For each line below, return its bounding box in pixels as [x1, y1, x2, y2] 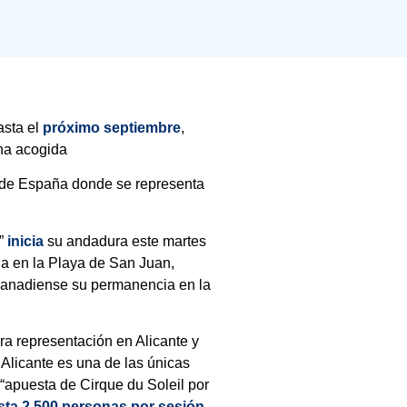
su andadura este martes [44, 233, 207, 249]
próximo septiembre [42, 119, 181, 135]
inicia [4, 233, 45, 249]
